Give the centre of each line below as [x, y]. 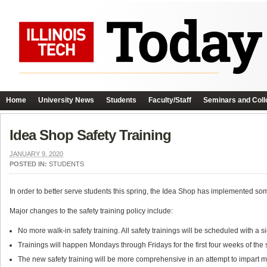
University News [66, 100]
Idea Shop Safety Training [90, 135]
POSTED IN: [29, 164]
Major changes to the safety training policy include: [91, 211]
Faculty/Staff [170, 100]
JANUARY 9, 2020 [36, 154]
